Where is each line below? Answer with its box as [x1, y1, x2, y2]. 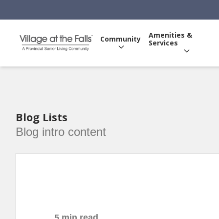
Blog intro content [16, 125, 106, 138]
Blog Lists [16, 109, 67, 124]
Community [100, 34, 141, 44]
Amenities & [148, 30, 192, 40]
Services [148, 38, 178, 47]
